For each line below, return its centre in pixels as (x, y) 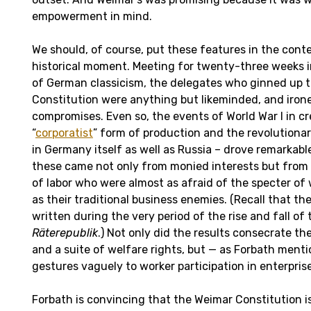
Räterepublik (65, 233)
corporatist (64, 133)
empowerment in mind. (92, 16)
